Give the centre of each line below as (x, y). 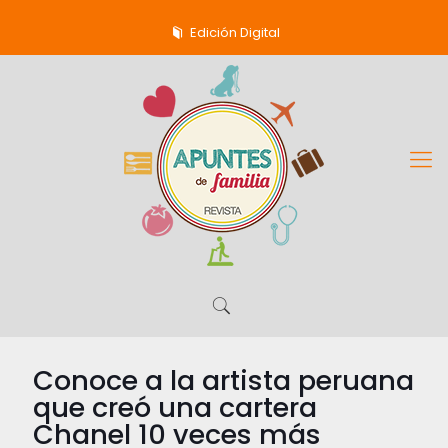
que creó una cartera (175, 407)
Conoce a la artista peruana (223, 380)
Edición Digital (233, 32)
